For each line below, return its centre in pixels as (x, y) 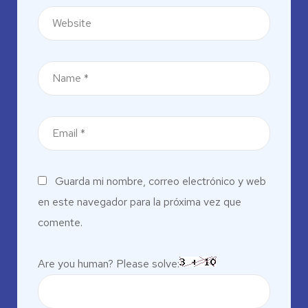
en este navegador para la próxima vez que (140, 201)
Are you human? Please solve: (109, 263)
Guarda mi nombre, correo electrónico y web (161, 181)
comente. (60, 222)
